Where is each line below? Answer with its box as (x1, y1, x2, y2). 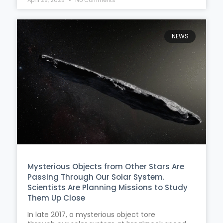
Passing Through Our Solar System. (27, 171, 164, 182)
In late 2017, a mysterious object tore (27, 209, 155, 220)
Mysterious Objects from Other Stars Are (27, 161, 184, 172)
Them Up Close (27, 192, 85, 203)
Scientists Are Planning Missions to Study (27, 182, 188, 193)
